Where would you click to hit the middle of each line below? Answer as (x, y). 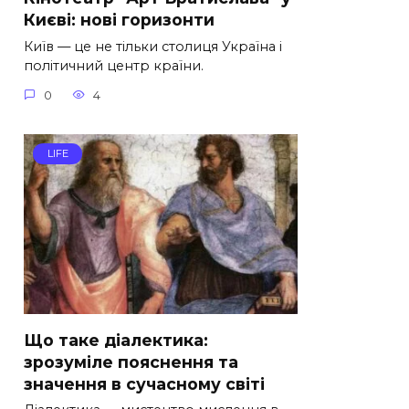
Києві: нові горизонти (119, 20)
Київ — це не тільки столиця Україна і (153, 47)
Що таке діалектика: (116, 340)
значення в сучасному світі (144, 383)
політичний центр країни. (114, 66)
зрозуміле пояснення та (131, 362)
